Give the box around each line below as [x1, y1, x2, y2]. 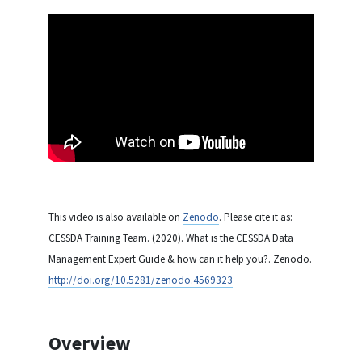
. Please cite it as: [219, 210, 293, 225]
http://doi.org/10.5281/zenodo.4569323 [48, 273, 233, 288]
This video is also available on [48, 210, 183, 225]
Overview [48, 330, 131, 356]
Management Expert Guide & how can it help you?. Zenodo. [48, 252, 312, 267]
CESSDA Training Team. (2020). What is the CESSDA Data [48, 231, 293, 246]
